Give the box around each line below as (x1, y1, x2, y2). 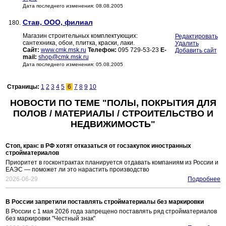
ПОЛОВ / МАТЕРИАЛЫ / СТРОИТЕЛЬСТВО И (13, 108, 213, 119)
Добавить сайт (175, 47, 217, 54)
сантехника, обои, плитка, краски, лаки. (22, 39, 135, 47)
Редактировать (175, 33, 218, 40)
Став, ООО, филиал (22, 18, 93, 27)
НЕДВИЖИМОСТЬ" (71, 119, 155, 130)
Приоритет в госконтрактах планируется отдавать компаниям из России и (6, 159, 218, 166)
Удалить (175, 40, 199, 47)
